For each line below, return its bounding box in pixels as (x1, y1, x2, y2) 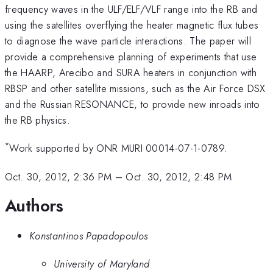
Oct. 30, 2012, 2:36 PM (5, 169, 112, 184)
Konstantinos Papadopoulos (29, 228, 148, 243)
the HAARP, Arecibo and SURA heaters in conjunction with (5, 65, 257, 80)
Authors (5, 193, 63, 219)
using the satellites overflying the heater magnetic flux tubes (5, 17, 259, 32)
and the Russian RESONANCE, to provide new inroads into (5, 96, 260, 112)
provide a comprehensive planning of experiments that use (5, 49, 257, 64)
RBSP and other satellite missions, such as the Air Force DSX (5, 80, 266, 96)
